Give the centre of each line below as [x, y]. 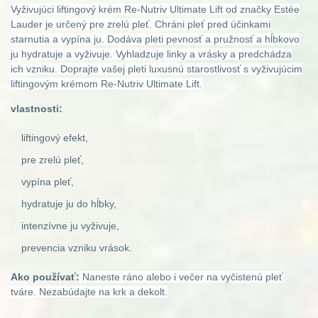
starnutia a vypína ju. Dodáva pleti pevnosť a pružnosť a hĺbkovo [155, 39]
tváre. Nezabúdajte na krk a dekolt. [89, 291]
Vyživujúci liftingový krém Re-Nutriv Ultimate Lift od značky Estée [155, 10]
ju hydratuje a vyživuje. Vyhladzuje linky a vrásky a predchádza [151, 54]
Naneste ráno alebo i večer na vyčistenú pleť [181, 276]
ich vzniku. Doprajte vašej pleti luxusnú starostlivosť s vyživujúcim [157, 69]
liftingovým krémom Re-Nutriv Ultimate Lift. [106, 84]
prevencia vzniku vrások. [77, 248]
